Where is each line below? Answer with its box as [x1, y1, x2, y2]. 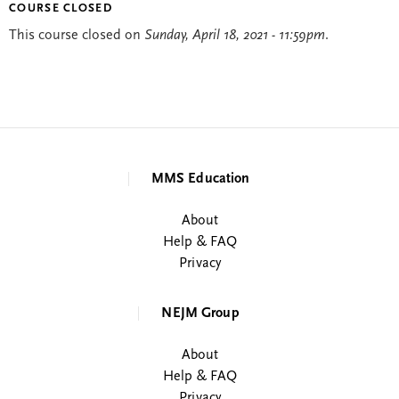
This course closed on [9, 28, 144, 44]
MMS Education [151, 172, 250, 187]
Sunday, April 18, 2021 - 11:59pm [144, 28, 325, 44]
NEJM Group [161, 306, 240, 322]
